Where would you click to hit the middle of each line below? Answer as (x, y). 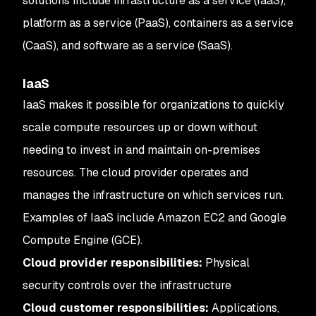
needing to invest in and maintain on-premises (141, 150)
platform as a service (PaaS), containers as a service (158, 23)
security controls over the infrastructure (127, 285)
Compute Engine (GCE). (83, 240)
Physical (226, 263)
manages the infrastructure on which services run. (153, 195)
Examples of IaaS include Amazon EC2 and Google (154, 218)
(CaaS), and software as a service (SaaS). (128, 45)
